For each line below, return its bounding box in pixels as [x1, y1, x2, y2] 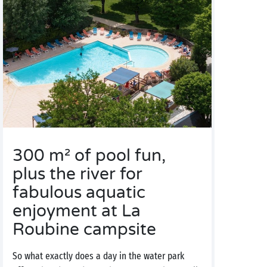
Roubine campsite [13, 219, 156, 240]
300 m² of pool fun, [13, 145, 166, 166]
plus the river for [13, 164, 142, 184]
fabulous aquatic [13, 182, 145, 203]
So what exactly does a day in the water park [13, 250, 184, 262]
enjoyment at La [13, 201, 141, 221]
